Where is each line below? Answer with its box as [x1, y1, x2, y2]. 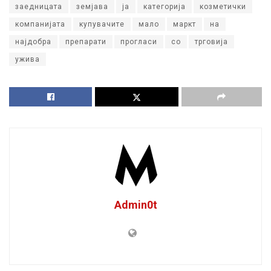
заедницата [15, 2, 62, 11]
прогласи [120, 38, 157, 47]
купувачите [79, 20, 125, 29]
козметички [200, 2, 246, 11]
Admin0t [114, 198, 157, 212]
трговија [195, 38, 228, 47]
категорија [143, 2, 186, 11]
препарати [65, 38, 106, 47]
